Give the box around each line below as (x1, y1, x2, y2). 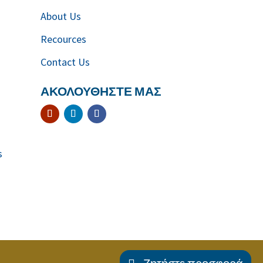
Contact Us (40, 55, 90, 69)
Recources (40, 32, 86, 46)
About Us (40, 9, 81, 23)
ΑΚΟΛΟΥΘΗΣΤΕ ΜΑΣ (40, 82, 161, 99)
